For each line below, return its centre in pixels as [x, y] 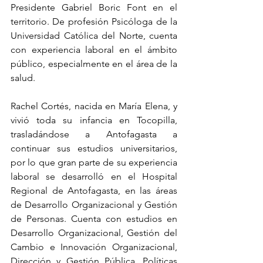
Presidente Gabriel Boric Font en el [94, 7]
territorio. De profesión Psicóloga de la [94, 21]
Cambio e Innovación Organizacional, [94, 247]
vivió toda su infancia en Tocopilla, [94, 120]
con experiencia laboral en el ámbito [94, 50]
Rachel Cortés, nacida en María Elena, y [94, 106]
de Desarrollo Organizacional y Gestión [94, 205]
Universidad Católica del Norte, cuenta [94, 36]
